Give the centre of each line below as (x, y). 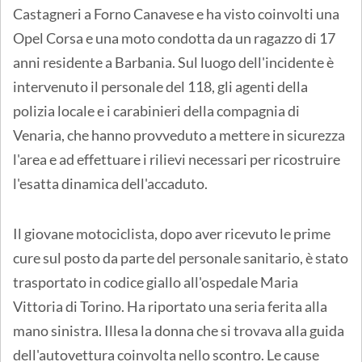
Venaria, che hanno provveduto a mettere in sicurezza (179, 135)
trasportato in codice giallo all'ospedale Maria (156, 282)
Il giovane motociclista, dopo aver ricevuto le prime (172, 233)
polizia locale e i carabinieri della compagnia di (156, 110)
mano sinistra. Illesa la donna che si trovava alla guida (179, 330)
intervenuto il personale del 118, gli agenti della (160, 86)
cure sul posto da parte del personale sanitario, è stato (181, 257)
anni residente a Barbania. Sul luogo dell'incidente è (173, 62)
